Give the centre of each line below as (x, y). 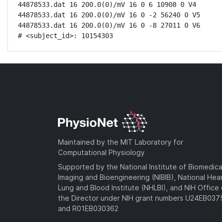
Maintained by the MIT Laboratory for (121, 142)
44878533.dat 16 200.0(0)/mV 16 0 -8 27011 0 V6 (109, 25)
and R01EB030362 (88, 208)
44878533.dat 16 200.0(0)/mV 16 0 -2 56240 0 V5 (109, 15)
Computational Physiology (101, 152)
